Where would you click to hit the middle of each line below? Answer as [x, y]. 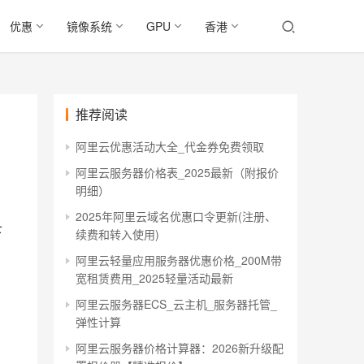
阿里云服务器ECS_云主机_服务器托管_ [176, 304]
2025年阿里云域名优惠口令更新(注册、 [176, 216]
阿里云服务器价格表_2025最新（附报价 [177, 172]
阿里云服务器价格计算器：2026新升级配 [180, 348]
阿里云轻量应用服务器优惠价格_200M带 [179, 260]
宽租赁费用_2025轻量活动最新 [154, 278]
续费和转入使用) [117, 234]
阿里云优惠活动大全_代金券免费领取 [170, 146]
